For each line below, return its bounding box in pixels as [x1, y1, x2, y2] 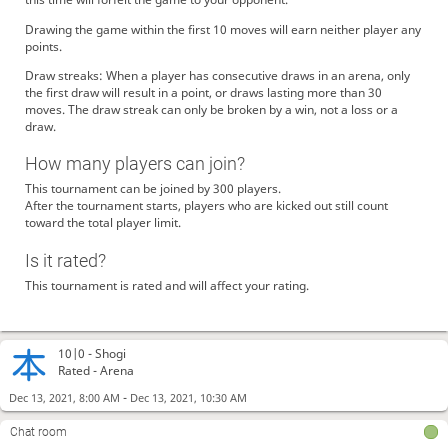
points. [24, 37, 62, 55]
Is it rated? [24, 249, 106, 271]
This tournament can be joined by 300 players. [24, 180, 281, 198]
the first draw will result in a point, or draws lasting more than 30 [24, 83, 382, 101]
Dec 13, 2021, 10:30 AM [129, 389, 247, 405]
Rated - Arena [58, 362, 135, 380]
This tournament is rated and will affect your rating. [24, 276, 309, 294]
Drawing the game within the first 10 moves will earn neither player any [24, 20, 421, 38]
